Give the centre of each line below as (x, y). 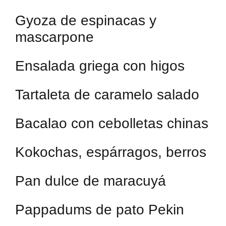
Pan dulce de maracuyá (91, 181)
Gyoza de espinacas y (86, 20)
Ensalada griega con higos (100, 66)
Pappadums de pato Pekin (100, 210)
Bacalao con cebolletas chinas (112, 123)
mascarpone (54, 37)
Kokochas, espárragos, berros (111, 152)
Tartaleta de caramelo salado (107, 95)
